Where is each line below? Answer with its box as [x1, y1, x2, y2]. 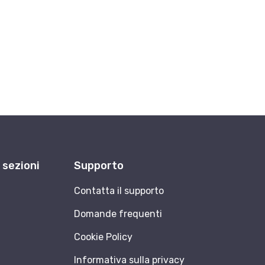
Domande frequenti [74, 208, 163, 220]
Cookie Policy [74, 231, 133, 243]
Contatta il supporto [74, 185, 164, 197]
